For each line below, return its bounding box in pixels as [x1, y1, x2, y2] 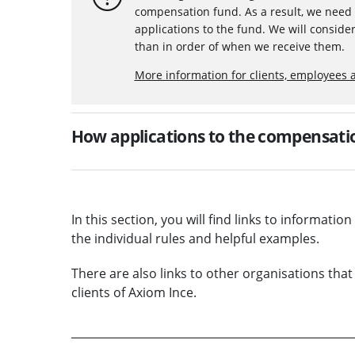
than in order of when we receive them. [134, 38, 345, 54]
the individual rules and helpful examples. [71, 229, 319, 247]
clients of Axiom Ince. [71, 283, 197, 301]
